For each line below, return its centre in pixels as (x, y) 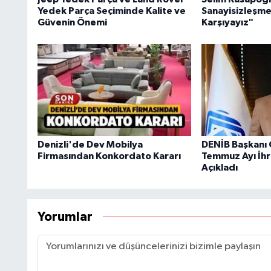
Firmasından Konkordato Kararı (109, 156)
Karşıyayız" (227, 23)
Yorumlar (65, 217)
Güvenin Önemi (72, 23)
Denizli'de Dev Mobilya (90, 144)
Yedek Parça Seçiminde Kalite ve (111, 11)
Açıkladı (219, 167)
